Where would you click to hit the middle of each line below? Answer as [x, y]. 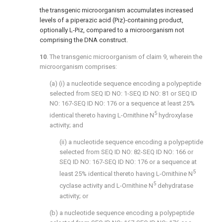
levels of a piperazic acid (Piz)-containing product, [111, 20]
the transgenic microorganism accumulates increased [116, 10]
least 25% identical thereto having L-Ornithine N [126, 174]
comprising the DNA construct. [84, 40]
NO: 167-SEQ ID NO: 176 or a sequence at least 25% [122, 103]
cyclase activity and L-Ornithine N [106, 186]
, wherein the [184, 56]
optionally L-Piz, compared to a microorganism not [112, 30]
